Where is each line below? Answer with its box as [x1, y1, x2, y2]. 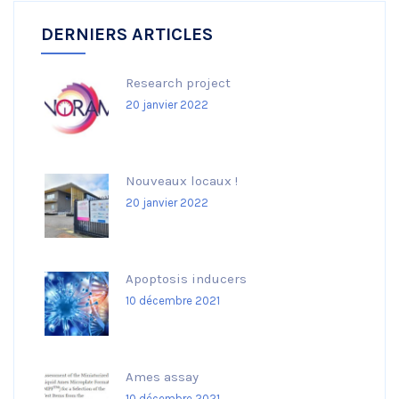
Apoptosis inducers [126, 270, 247, 287]
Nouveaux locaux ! [126, 172, 238, 189]
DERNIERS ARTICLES [41, 23, 213, 45]
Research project [126, 74, 231, 91]
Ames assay [126, 368, 199, 385]
